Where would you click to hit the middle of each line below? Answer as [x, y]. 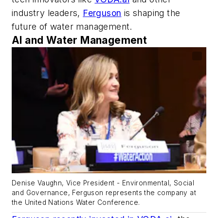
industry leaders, [47, 13]
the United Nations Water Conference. [76, 202]
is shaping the [151, 13]
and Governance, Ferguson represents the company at [104, 192]
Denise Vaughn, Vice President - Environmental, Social [103, 183]
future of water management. [72, 26]
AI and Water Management [80, 40]
